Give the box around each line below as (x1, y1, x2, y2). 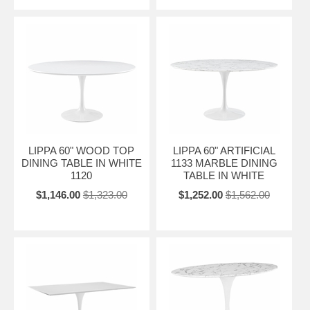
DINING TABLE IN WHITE (21, 156, 142, 169)
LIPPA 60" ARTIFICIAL (172, 144, 275, 156)
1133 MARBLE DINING (170, 156, 277, 169)
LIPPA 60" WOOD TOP (28, 144, 135, 156)
